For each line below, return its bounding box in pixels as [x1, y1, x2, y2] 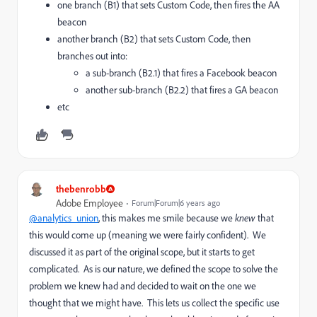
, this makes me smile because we [98, 211, 235, 224]
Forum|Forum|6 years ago [132, 197, 220, 208]
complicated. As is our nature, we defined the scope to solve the [29, 262, 278, 275]
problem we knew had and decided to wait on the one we [29, 279, 256, 292]
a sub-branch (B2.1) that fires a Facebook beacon [86, 66, 277, 79]
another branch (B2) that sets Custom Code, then [57, 32, 250, 45]
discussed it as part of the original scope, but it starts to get [29, 245, 255, 258]
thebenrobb [56, 182, 106, 195]
